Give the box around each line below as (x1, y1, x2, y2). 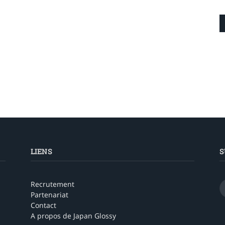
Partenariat (31, 190, 68, 200)
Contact (31, 200, 56, 210)
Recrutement (31, 179, 74, 189)
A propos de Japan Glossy (31, 211, 116, 221)
